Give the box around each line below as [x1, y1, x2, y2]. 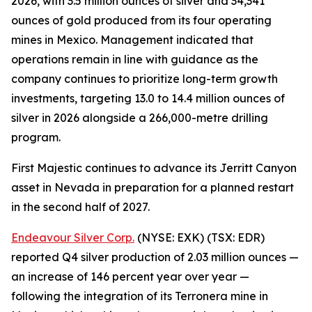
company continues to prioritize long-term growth [11, 72, 278, 86]
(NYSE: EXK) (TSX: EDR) [134, 231, 265, 244]
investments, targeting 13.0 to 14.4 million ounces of [11, 91, 285, 105]
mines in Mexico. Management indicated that [11, 33, 253, 47]
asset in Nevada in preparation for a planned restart [11, 180, 294, 194]
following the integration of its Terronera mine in [11, 289, 268, 303]
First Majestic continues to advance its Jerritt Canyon [11, 161, 297, 175]
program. [11, 130, 61, 144]
